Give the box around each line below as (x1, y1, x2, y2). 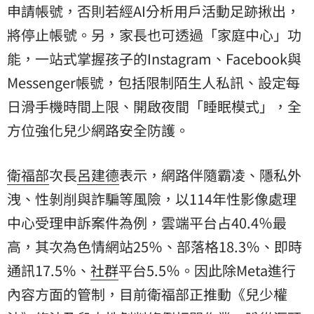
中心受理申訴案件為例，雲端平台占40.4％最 (7, 212, 287, 233)
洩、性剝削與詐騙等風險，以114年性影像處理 (7, 188, 296, 209)
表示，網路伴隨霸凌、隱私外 (119, 164, 301, 185)
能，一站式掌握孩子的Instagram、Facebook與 (7, 48, 301, 69)
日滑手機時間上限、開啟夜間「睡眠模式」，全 (7, 95, 301, 116)
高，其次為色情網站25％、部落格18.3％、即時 (7, 235, 302, 257)
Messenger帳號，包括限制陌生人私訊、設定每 (7, 71, 300, 93)
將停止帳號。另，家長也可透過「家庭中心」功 (7, 24, 301, 45)
